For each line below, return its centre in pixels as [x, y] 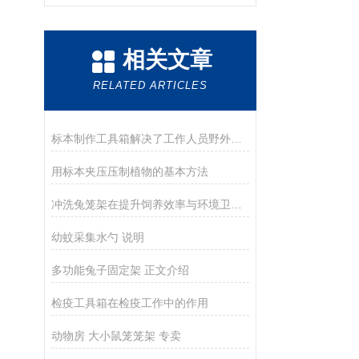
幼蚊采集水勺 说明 [97, 237]
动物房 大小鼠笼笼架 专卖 [116, 336]
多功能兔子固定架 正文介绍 [120, 270]
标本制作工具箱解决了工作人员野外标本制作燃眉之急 [236, 139]
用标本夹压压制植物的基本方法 [129, 171]
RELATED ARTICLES [150, 85]
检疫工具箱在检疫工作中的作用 [129, 303]
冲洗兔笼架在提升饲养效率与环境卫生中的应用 [236, 204]
